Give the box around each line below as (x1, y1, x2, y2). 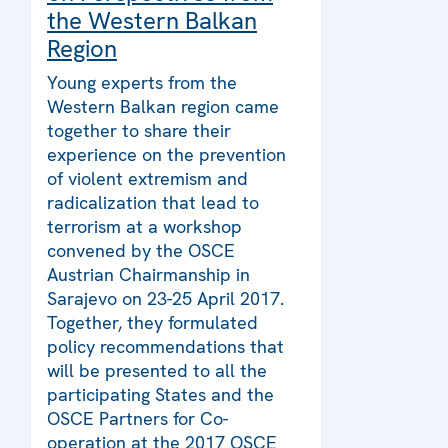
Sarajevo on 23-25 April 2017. (47, 287, 284, 311)
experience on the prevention (47, 143, 286, 167)
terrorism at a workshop (47, 215, 242, 239)
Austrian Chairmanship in (47, 263, 250, 287)
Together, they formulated (47, 311, 258, 335)
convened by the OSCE (47, 239, 235, 263)
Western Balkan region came (47, 95, 279, 119)
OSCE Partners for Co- (47, 407, 228, 431)
